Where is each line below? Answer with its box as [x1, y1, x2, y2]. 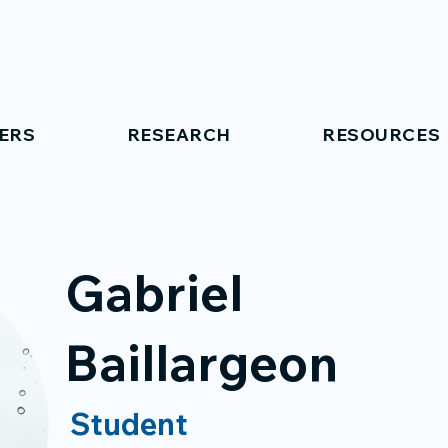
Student [70, 405, 188, 443]
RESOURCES [322, 123, 441, 146]
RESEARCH [126, 123, 231, 146]
